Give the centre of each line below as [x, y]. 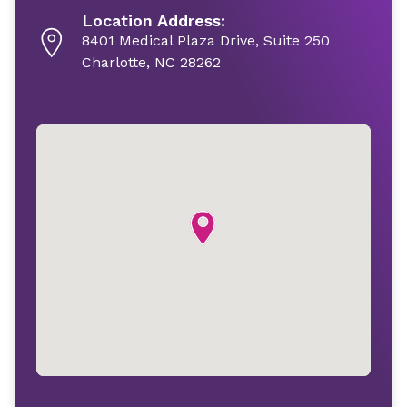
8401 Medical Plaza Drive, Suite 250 [206, 40]
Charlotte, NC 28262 [151, 62]
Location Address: [154, 20]
